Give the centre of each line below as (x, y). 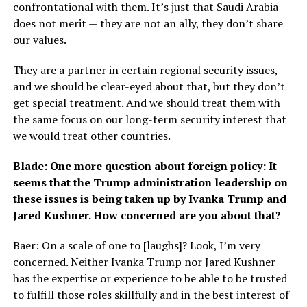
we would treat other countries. (91, 136)
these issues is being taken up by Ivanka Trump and (149, 199)
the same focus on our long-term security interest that (149, 120)
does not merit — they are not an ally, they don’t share (148, 24)
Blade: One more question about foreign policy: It (145, 166)
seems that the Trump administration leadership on (150, 183)
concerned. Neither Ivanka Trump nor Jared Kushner (144, 262)
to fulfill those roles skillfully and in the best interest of (151, 295)
